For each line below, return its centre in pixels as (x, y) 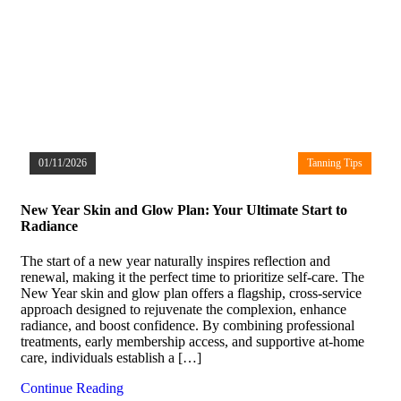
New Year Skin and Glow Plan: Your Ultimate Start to (184, 210)
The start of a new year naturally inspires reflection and (175, 261)
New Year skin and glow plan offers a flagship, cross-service (191, 294)
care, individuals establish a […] (111, 358)
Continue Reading (72, 388)
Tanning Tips (335, 162)
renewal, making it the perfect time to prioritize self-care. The (192, 277)
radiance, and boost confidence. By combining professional (188, 326)
